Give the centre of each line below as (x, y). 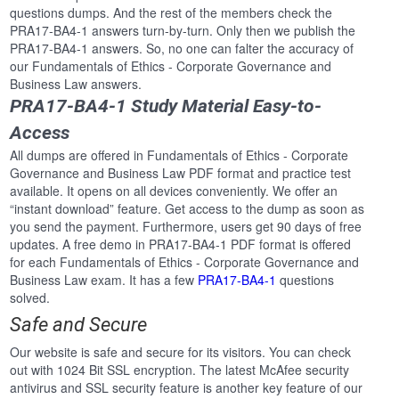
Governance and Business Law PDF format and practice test (181, 173)
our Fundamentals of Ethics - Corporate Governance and (171, 66)
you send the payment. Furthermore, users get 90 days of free (186, 227)
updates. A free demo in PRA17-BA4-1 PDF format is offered (181, 244)
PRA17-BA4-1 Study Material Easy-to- (166, 106)
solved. (30, 298)
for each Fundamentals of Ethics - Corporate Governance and (185, 262)
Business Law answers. (76, 84)
